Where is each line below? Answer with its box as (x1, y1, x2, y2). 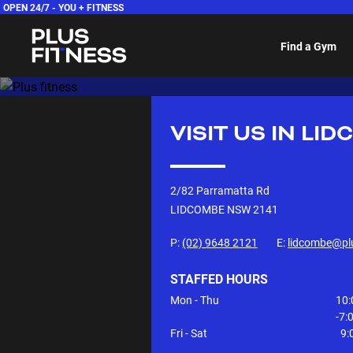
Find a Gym (280, 38, 336, 54)
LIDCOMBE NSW (170, 202, 251, 217)
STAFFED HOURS (170, 270, 268, 287)
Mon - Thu (170, 292, 219, 307)
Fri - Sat (170, 325, 207, 340)
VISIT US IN (170, 119, 301, 149)
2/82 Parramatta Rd (170, 183, 269, 198)
